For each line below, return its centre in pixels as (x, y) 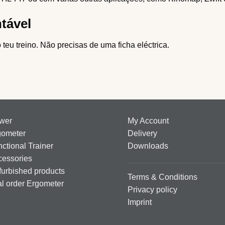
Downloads (148, 146)
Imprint (140, 202)
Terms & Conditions (162, 177)
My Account (148, 121)
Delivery (142, 134)
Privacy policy (152, 189)
